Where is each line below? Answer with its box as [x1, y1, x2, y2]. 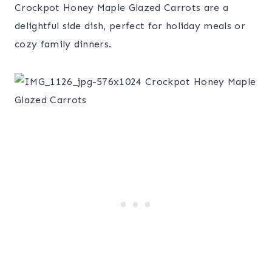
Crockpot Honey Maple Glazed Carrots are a [15, 2, 229, 13]
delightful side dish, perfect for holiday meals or [15, 20, 246, 32]
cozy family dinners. [15, 38, 112, 50]
